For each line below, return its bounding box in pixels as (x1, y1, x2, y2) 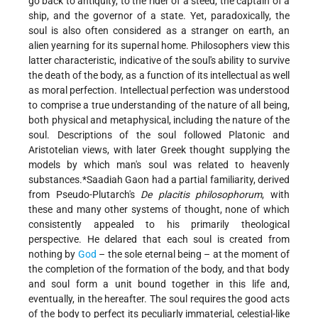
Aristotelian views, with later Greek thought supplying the (28, 143, 290, 155)
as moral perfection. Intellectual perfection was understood (28, 84, 290, 96)
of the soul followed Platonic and (111, 128, 290, 141)
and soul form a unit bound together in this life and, (28, 278, 290, 290)
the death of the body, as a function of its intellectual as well (28, 69, 290, 81)
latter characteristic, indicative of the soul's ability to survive (28, 54, 290, 66)
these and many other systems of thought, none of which (28, 203, 290, 215)
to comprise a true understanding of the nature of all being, (28, 99, 290, 111)
